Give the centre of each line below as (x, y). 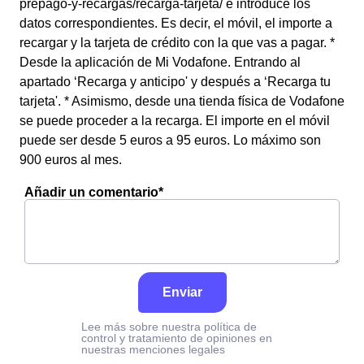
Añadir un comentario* (94, 192)
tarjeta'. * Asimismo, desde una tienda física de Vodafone (182, 101)
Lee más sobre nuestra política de (169, 327)
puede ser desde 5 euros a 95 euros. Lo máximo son (170, 140)
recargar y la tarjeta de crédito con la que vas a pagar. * (177, 43)
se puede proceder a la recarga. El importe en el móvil (175, 121)
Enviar (182, 292)
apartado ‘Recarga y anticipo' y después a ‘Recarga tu (175, 82)
